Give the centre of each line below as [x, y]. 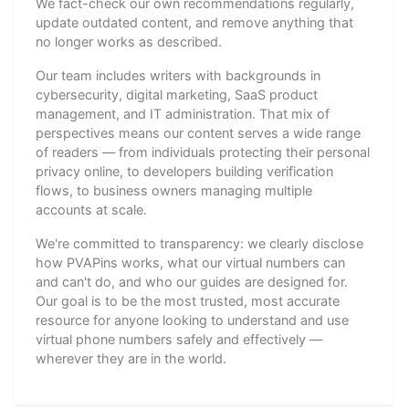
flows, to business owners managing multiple [174, 190]
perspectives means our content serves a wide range [198, 132]
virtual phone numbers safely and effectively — [179, 339]
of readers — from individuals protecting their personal [203, 152]
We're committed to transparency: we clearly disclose [199, 243]
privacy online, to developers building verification [184, 171]
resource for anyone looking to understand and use [192, 320]
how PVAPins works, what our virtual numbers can [190, 262]
